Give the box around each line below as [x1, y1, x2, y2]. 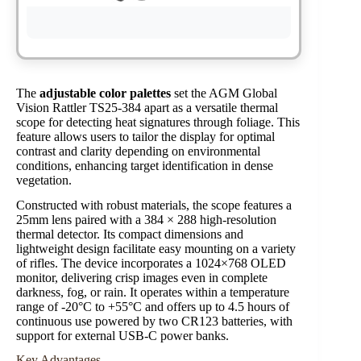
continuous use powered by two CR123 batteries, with [16, 313, 293, 328]
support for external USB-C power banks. [16, 328, 229, 342]
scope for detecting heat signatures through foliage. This [16, 114, 300, 129]
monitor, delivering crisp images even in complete [16, 270, 268, 284]
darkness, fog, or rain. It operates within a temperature [16, 284, 289, 299]
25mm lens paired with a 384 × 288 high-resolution [16, 212, 276, 226]
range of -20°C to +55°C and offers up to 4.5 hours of [16, 299, 289, 313]
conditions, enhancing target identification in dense [16, 158, 273, 172]
